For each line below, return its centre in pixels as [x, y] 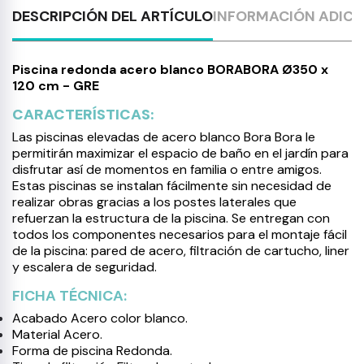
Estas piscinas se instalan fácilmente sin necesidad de [172, 186]
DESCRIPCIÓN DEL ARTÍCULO [113, 16]
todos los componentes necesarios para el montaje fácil [180, 234]
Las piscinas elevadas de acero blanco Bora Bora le [164, 137]
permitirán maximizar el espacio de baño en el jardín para [180, 153]
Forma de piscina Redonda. [92, 351]
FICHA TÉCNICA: [69, 296]
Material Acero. [57, 334]
